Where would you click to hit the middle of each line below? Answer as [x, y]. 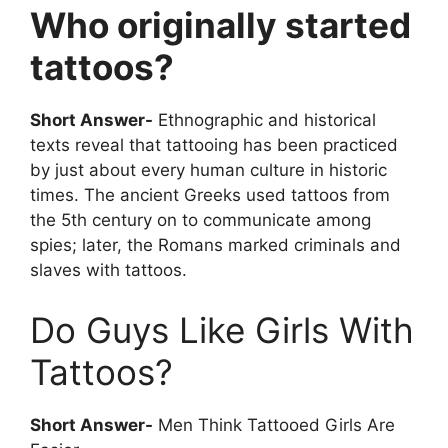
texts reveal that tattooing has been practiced [214, 145]
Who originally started [220, 25]
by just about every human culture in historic [208, 170]
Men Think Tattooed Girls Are [274, 424]
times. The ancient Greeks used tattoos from [210, 195]
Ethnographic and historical [264, 120]
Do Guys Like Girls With [222, 329]
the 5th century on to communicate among [200, 220]
